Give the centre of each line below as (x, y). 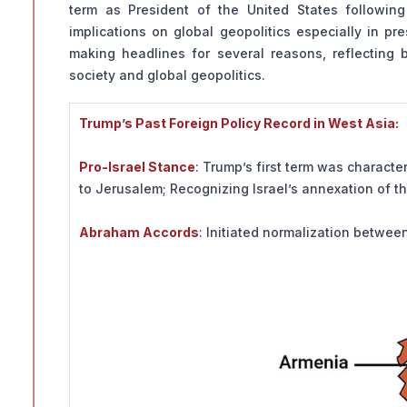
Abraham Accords (139, 233)
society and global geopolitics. (167, 75)
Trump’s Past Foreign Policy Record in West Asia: (239, 124)
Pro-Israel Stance (137, 167)
